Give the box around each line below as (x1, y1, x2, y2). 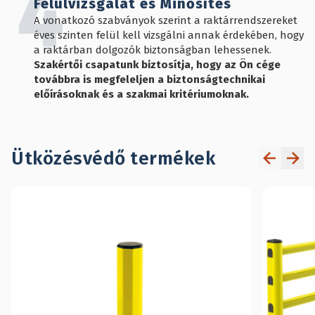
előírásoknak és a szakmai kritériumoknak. (34, 88, 249, 101)
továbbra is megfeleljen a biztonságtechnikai (34, 73, 265, 86)
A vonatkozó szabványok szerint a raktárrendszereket (34, 14, 297, 27)
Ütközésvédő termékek (11, 147, 216, 169)
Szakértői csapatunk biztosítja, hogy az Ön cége (34, 58, 281, 72)
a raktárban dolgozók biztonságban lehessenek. (34, 44, 271, 57)
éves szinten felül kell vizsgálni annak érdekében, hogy (34, 29, 304, 42)
